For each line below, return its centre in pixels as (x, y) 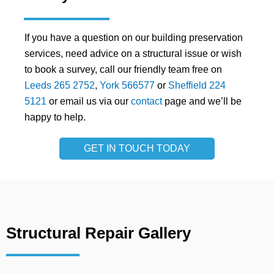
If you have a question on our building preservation (134, 37)
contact (146, 101)
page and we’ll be (202, 101)
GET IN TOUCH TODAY (137, 148)
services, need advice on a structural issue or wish (133, 53)
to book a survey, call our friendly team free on (123, 69)
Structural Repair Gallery (98, 233)
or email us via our (89, 101)
